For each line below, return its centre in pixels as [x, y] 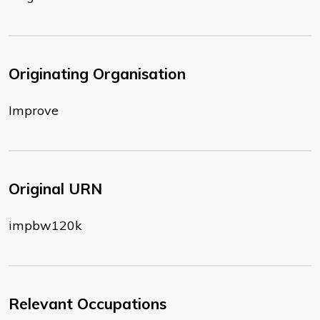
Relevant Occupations [87, 304]
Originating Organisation [97, 74]
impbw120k [45, 226]
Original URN [55, 189]
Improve [34, 111]
